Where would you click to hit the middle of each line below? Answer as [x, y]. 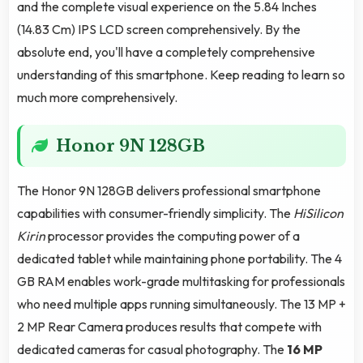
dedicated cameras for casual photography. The [152, 350]
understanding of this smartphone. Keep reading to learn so [181, 75]
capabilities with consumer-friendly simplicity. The [155, 214]
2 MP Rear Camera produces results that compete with [169, 327]
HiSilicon [318, 214]
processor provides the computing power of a [173, 236]
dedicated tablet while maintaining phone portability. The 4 [179, 259]
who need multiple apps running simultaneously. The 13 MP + [181, 304]
